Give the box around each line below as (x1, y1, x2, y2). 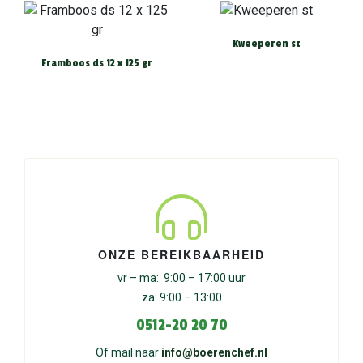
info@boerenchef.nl (161, 346, 267, 360)
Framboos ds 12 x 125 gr (41, 57, 152, 70)
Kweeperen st (232, 37, 301, 51)
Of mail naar (96, 346, 161, 360)
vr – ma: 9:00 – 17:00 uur (117, 271, 246, 285)
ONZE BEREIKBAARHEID (98, 246, 265, 263)
